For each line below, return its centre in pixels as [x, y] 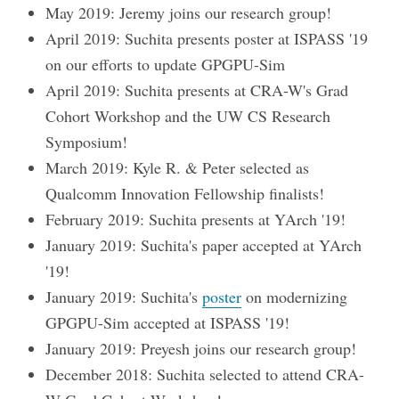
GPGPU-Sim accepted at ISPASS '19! [168, 323]
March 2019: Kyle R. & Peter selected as [178, 168]
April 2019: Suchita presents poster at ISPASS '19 [207, 39]
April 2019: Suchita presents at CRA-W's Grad [197, 90]
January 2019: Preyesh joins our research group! [201, 349]
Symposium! [87, 142]
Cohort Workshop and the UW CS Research [188, 116]
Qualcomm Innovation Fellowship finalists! [185, 194]
